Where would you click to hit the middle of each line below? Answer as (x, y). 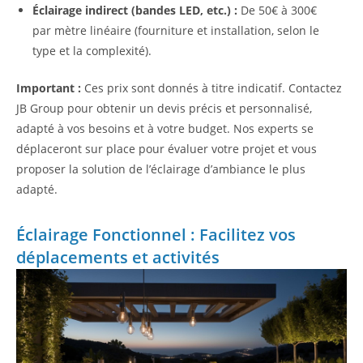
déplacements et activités (118, 258)
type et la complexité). (92, 51)
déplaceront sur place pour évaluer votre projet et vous (167, 149)
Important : (49, 88)
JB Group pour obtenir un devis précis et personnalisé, (164, 109)
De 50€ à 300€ (277, 11)
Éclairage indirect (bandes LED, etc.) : (135, 11)
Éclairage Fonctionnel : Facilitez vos (156, 235)
